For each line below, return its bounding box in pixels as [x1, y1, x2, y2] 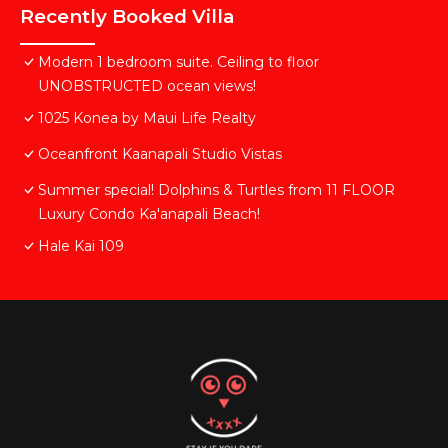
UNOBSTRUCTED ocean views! [38, 77, 256, 96]
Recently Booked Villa [20, 5, 234, 29]
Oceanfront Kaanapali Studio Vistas [38, 145, 282, 164]
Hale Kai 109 [38, 237, 124, 256]
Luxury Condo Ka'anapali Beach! [38, 205, 260, 224]
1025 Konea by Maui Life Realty [38, 109, 256, 128]
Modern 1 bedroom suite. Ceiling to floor [38, 53, 319, 72]
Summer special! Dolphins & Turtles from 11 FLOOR [38, 181, 395, 200]
